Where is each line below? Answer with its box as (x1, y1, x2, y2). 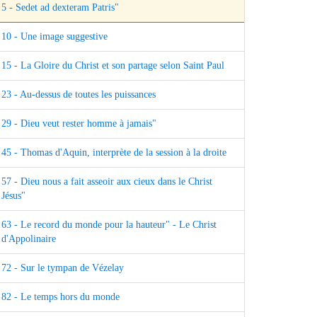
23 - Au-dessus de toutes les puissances (1, 89, 156, 100)
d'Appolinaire (1, 234, 56, 245)
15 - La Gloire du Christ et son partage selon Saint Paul (1, 60, 224, 71)
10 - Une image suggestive (1, 31, 108, 42)
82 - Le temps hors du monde (1, 292, 120, 303)
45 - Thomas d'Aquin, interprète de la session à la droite (1, 147, 226, 158)
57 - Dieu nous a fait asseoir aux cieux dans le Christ (1, 176, 212, 188)
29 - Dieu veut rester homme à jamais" (1, 118, 156, 129)
